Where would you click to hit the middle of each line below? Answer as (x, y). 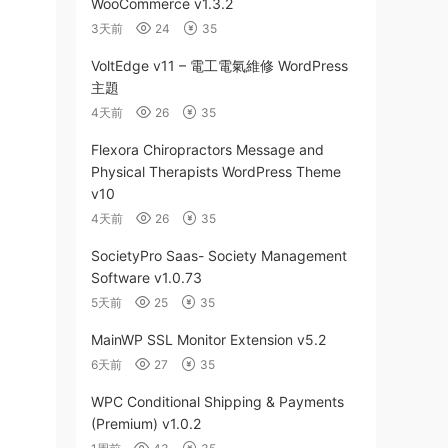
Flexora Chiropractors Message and (207, 149)
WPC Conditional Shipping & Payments (217, 401)
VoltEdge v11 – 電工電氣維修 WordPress (219, 65)
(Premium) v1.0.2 (146, 423)
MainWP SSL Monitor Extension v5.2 (208, 339)
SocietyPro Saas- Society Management (219, 255)
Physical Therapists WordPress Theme (216, 171)
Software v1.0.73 (146, 277)
